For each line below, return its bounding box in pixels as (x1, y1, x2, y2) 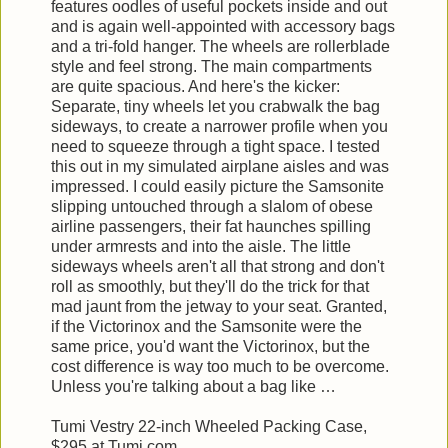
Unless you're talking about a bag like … (51, 377, 336, 395)
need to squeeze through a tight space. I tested (51, 137, 380, 155)
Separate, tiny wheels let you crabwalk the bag (51, 97, 380, 115)
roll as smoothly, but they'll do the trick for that (51, 277, 369, 295)
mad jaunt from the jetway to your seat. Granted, (51, 297, 387, 315)
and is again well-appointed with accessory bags (51, 17, 395, 35)
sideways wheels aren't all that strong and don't (51, 257, 384, 275)
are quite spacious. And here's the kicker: (51, 77, 340, 95)
